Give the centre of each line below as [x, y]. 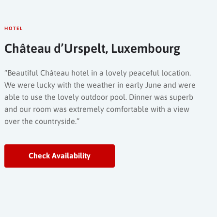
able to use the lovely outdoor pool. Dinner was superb [99, 97]
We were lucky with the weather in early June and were [100, 85]
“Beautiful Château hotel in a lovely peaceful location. [98, 72]
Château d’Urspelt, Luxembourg [93, 48]
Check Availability [60, 156]
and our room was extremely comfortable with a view [97, 109]
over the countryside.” [42, 121]
